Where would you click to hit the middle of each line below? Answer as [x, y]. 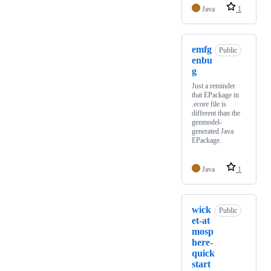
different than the [216, 113]
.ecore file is [209, 104]
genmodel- [207, 122]
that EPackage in [215, 95]
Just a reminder [214, 86]
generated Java [213, 132]
